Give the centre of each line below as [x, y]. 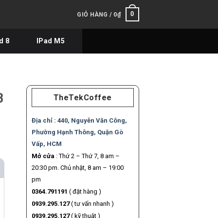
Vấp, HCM [46, 144]
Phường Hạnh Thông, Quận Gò [77, 132]
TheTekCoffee [82, 98]
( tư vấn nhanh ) [91, 204]
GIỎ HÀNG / [95, 14]
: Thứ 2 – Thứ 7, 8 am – [87, 156]
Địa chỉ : [44, 121]
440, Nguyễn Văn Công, [92, 121]
